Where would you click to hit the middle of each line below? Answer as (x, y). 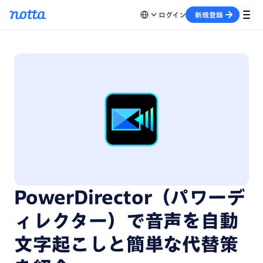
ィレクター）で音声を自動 (126, 221)
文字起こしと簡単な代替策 (126, 244)
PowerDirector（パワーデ (130, 197)
